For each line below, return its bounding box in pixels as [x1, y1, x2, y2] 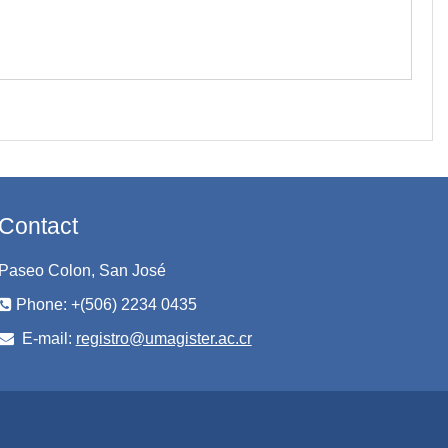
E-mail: [17, 330, 76, 347]
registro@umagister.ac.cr [75, 330, 252, 347]
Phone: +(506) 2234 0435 [15, 296, 197, 313]
